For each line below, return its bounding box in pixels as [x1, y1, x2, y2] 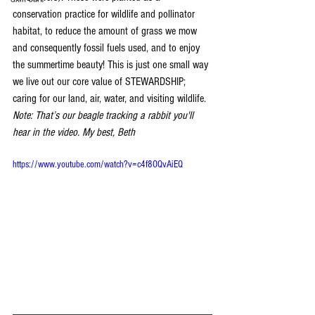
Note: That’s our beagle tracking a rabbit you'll [13, 109, 196, 122]
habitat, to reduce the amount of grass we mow [13, 25, 200, 38]
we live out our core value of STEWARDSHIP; [13, 75, 188, 89]
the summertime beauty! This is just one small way [13, 58, 211, 72]
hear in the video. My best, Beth [13, 126, 135, 139]
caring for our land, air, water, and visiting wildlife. [13, 92, 212, 105]
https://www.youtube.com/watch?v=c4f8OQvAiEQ [13, 159, 183, 171]
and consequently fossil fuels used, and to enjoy [13, 41, 202, 55]
